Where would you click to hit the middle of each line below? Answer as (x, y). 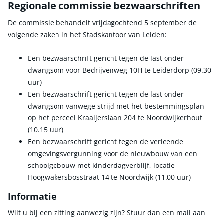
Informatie (32, 196)
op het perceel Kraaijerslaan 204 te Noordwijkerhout (115, 118)
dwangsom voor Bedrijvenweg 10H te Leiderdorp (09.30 (119, 70)
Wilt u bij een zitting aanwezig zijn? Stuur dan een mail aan (107, 212)
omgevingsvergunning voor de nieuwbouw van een (112, 154)
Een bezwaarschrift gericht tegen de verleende (106, 142)
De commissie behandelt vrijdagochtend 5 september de (102, 23)
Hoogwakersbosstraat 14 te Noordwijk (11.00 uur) (109, 177)
